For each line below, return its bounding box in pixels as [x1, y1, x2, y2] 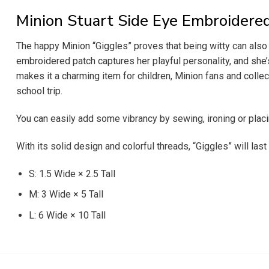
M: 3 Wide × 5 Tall [28, 189, 103, 201]
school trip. [16, 85, 65, 97]
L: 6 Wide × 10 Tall [28, 209, 106, 221]
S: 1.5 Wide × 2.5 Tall [28, 168, 115, 180]
